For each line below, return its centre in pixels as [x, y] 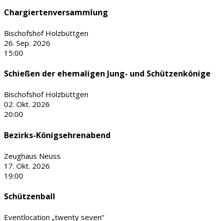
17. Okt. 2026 [27, 166]
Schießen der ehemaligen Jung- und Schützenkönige [107, 74]
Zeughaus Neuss [32, 156]
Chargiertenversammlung [56, 12]
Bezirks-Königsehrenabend [57, 135]
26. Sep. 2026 [27, 43]
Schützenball [30, 197]
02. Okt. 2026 [27, 104]
